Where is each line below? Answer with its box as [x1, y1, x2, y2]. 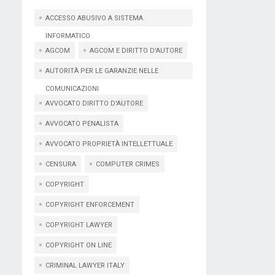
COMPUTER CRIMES [96, 160, 160, 168]
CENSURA [45, 160, 76, 168]
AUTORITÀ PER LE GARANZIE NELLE [45, 67, 158, 75]
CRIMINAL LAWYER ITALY [45, 261, 125, 269]
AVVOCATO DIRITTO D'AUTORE [45, 99, 143, 107]
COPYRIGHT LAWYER [45, 221, 112, 229]
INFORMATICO [45, 32, 90, 40]
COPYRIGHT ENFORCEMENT [45, 201, 134, 209]
